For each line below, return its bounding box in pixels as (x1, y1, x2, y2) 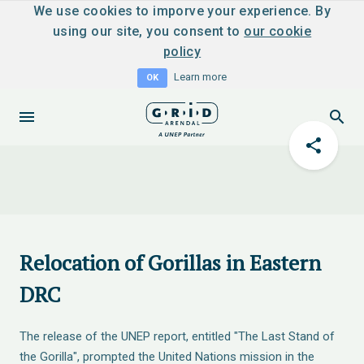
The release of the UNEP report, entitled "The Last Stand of (19, 329, 335, 344)
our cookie (244, 24, 312, 39)
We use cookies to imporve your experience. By (33, 3, 331, 19)
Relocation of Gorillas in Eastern (19, 249, 321, 276)
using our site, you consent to (52, 24, 245, 39)
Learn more (174, 71, 227, 83)
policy (162, 44, 201, 59)
